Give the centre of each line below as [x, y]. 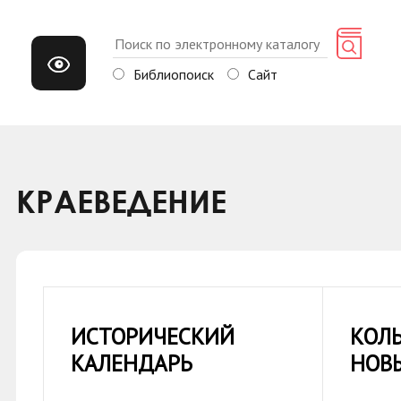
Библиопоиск [174, 74]
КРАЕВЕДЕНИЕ [121, 201]
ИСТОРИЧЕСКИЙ [153, 337]
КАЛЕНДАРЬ [132, 363]
